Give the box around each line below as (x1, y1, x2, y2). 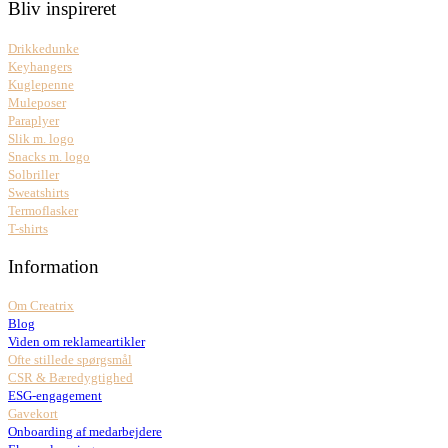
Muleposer (8, 94, 66, 110)
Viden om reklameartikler (8, 334, 145, 350)
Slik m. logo (8, 130, 74, 146)
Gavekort (8, 406, 58, 422)
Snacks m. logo (8, 148, 90, 164)
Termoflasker (8, 202, 78, 218)
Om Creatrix (8, 298, 74, 314)
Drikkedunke (8, 40, 79, 56)
